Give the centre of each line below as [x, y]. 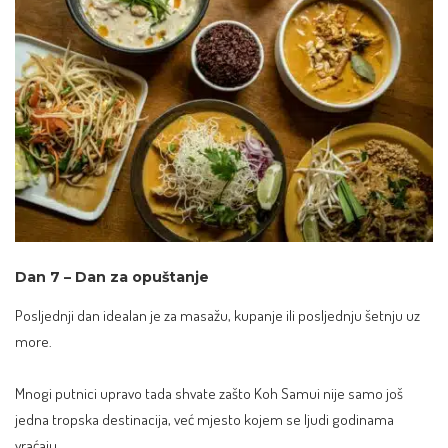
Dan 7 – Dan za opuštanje [112, 276]
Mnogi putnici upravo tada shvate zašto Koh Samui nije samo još [209, 392]
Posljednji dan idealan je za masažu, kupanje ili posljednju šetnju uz [217, 315]
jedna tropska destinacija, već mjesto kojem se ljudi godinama [204, 418]
